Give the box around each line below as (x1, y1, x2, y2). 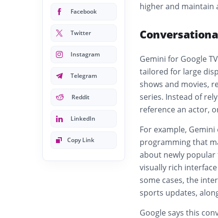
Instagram (71, 50, 100, 58)
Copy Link (67, 136, 94, 144)
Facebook (71, 7, 97, 16)
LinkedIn (71, 114, 95, 123)
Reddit (72, 93, 90, 101)
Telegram (71, 72, 97, 80)
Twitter (71, 29, 91, 37)
